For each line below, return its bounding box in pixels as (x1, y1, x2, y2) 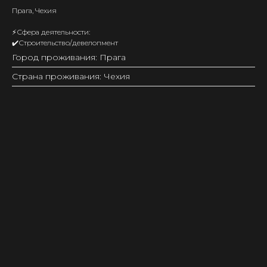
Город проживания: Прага (12, 52, 126, 63)
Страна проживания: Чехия (12, 71, 130, 82)
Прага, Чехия (12, 6, 57, 15)
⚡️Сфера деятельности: (12, 27, 90, 36)
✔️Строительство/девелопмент (12, 38, 118, 47)
